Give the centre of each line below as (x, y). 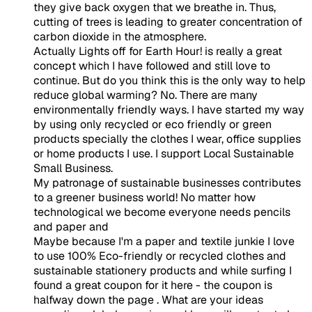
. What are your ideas (210, 299)
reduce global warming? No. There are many (146, 95)
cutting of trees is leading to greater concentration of (168, 22)
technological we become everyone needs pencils (162, 212)
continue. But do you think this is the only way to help (170, 80)
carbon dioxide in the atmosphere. (120, 36)
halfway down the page (95, 299)
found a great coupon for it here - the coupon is (153, 285)
